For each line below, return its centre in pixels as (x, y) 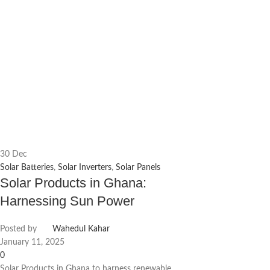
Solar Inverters (85, 168)
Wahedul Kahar (81, 229)
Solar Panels (138, 168)
